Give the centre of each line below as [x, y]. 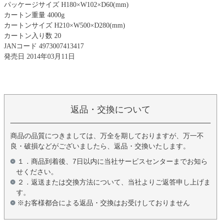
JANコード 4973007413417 [44, 46]
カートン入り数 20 [33, 36]
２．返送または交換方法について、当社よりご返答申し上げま [114, 182]
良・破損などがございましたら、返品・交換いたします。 [100, 146]
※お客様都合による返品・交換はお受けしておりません [104, 203]
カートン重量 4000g [34, 15]
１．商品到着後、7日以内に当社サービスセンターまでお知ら [112, 161]
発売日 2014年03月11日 [39, 57]
